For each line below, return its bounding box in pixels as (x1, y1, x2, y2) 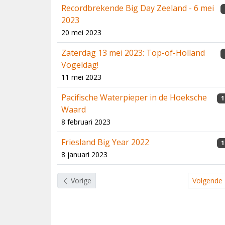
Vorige (71, 176, 91, 185)
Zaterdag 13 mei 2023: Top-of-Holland (61, 47, 205, 58)
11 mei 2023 (61, 72, 101, 82)
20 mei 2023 (61, 28, 101, 37)
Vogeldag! (61, 59, 98, 70)
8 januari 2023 (61, 150, 107, 159)
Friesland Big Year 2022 (61, 137, 149, 148)
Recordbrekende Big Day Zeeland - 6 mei (61, 3, 214, 14)
